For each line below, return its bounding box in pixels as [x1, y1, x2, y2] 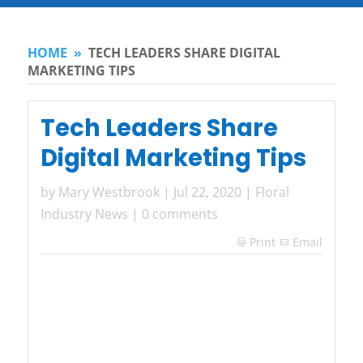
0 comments [141, 205, 218, 224]
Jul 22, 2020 [173, 183, 241, 202]
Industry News [40, 205, 128, 224]
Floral [254, 183, 289, 202]
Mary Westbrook [58, 183, 160, 202]
